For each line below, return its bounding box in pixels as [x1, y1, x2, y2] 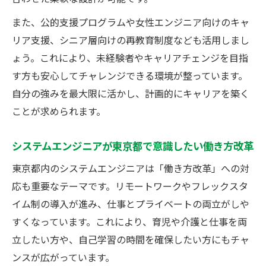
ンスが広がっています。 [12, 249, 115, 264]
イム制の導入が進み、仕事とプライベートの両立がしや [12, 196, 249, 211]
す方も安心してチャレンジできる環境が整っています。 [12, 68, 248, 83]
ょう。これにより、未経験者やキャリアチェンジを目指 [12, 50, 248, 65]
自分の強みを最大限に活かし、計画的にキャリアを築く [12, 85, 249, 100]
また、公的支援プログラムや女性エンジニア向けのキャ [12, 14, 249, 29]
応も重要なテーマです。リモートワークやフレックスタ [12, 178, 248, 193]
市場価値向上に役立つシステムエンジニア [54, 5, 235, 20]
